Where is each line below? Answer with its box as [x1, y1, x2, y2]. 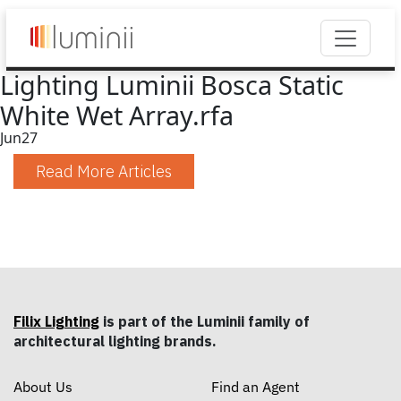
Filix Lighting [13, 312, 99, 330]
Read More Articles [36, 161, 172, 182]
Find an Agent [211, 378, 300, 397]
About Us [13, 378, 73, 397]
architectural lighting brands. [13, 332, 217, 350]
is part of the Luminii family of [99, 312, 310, 330]
